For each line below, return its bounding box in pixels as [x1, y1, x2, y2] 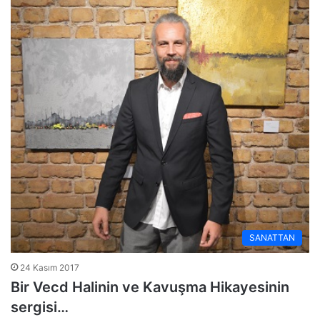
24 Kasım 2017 [20, 262, 79, 274]
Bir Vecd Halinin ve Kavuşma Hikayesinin [11, 279, 289, 296]
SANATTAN [249, 232, 295, 244]
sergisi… [11, 299, 69, 316]
